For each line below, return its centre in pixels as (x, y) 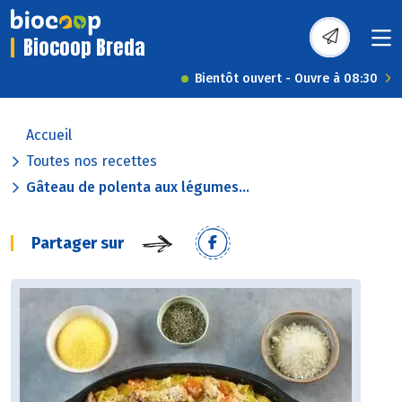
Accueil (49, 135)
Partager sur (78, 244)
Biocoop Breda (84, 48)
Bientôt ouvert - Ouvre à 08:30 (286, 79)
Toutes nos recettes (92, 162)
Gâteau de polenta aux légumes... (138, 188)
